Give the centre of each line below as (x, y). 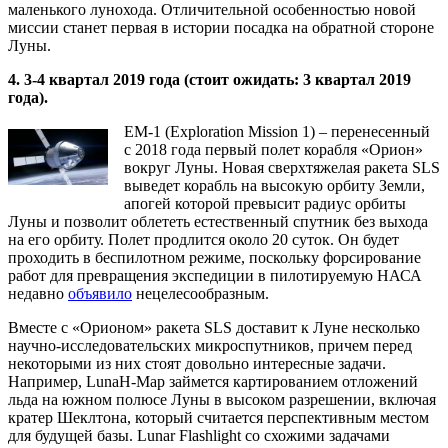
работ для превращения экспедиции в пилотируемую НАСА (215, 275)
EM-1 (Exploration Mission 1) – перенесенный (277, 131)
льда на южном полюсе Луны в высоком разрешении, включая (222, 399)
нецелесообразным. (200, 293)
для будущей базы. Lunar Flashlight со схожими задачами (199, 435)
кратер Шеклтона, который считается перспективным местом (218, 417)
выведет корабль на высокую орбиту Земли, (274, 185)
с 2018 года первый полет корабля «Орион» (273, 149)
